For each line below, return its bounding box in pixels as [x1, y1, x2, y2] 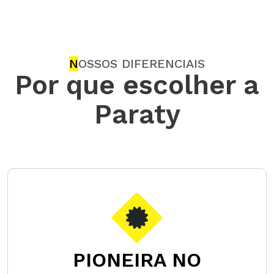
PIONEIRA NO [73, 248, 201, 272]
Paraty [94, 98, 180, 131]
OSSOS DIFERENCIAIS [78, 56, 205, 72]
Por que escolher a [15, 69, 259, 102]
